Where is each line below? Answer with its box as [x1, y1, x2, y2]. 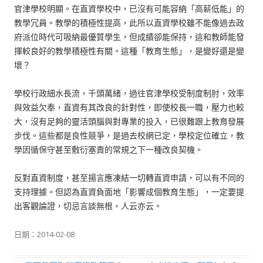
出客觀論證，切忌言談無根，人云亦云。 [14, 200, 162, 211]
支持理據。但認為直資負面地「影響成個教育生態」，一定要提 [14, 186, 244, 197]
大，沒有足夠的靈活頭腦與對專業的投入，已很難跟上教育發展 [14, 116, 244, 127]
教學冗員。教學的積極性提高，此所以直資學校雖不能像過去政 [14, 17, 244, 28]
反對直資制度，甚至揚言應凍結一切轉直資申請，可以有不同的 [14, 172, 244, 183]
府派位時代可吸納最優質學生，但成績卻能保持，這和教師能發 [14, 31, 244, 42]
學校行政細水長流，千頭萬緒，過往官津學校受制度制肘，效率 [14, 87, 244, 99]
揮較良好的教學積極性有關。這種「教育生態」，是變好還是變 [14, 45, 244, 56]
